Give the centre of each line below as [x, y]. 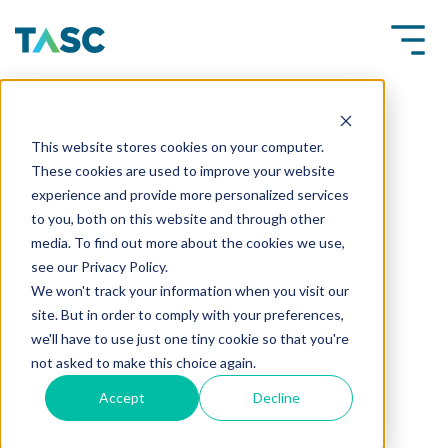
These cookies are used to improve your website [182, 170]
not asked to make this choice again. [143, 362]
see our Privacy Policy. [99, 266]
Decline [276, 397]
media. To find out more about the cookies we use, [187, 242]
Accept [122, 397]
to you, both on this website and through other [177, 218]
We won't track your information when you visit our [189, 290]
